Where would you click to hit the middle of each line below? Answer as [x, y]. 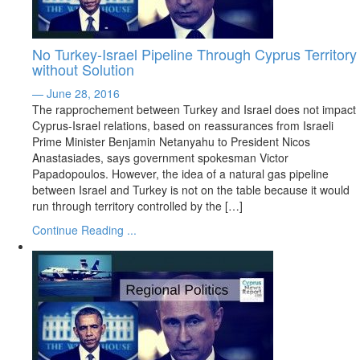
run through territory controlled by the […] [137, 206]
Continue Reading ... [84, 230]
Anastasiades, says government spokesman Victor [160, 157]
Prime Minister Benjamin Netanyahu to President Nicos [171, 141]
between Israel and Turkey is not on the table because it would [191, 190]
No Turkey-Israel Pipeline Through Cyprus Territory [194, 54]
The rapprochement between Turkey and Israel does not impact [194, 109]
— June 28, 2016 [76, 93]
